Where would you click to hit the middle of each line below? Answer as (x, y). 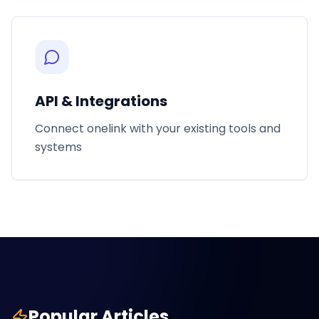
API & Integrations (101, 101)
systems (58, 147)
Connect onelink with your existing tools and (158, 129)
